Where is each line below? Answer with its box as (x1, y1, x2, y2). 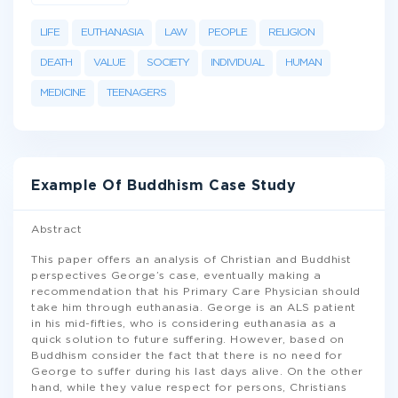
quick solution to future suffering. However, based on (31, 335, 345, 345)
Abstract (31, 225, 82, 235)
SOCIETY (147, 58, 189, 68)
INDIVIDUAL (211, 58, 264, 68)
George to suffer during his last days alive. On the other (31, 367, 363, 377)
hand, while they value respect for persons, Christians (31, 383, 346, 393)
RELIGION (268, 28, 314, 37)
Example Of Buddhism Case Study (31, 179, 297, 193)
